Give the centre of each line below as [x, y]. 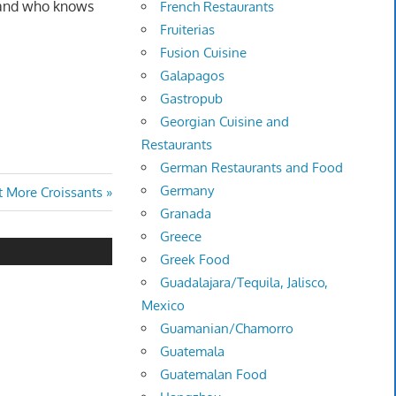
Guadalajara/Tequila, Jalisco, [244, 283]
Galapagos [193, 76]
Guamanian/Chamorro [227, 329]
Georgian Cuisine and [225, 122]
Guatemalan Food [214, 375]
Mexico [164, 306]
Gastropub [192, 99]
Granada [186, 214]
